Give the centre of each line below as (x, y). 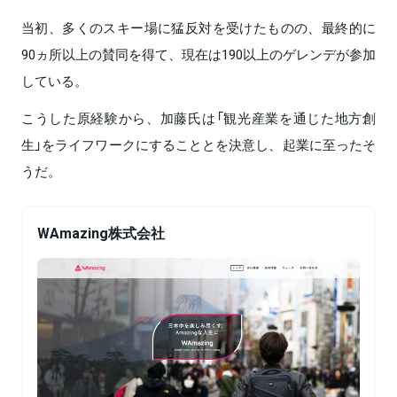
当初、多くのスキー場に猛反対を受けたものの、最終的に (198, 27)
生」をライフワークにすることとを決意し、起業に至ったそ (198, 144)
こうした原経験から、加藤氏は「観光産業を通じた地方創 (198, 117)
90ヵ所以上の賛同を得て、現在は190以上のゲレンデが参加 (198, 54)
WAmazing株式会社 (101, 232)
